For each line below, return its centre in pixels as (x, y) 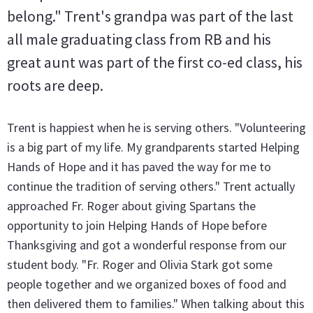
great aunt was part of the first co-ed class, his (155, 62)
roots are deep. (55, 85)
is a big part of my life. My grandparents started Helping (153, 147)
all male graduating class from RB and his (139, 39)
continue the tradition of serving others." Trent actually (151, 186)
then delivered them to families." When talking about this (156, 304)
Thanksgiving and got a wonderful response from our (147, 245)
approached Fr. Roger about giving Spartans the (131, 206)
